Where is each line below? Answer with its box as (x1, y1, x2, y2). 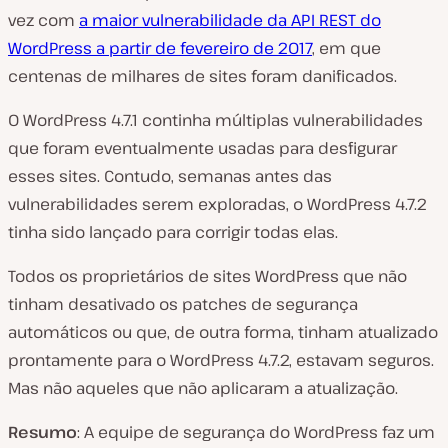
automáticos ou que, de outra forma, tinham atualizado (8, 321, 438, 343)
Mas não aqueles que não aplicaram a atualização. (8, 377, 398, 399)
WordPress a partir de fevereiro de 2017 (8, 37, 312, 59)
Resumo (8, 421, 77, 443)
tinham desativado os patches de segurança (8, 293, 358, 315)
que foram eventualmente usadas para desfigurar (8, 137, 397, 159)
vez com (8, 9, 79, 31)
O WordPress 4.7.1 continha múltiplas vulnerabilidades (8, 109, 423, 131)
